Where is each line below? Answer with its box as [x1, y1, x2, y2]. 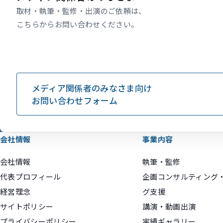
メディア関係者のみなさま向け [31, 81, 152, 94]
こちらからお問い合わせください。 [16, 18, 139, 29]
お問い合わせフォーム [31, 94, 118, 107]
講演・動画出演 [142, 201, 196, 212]
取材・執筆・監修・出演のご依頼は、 [16, 5, 146, 16]
